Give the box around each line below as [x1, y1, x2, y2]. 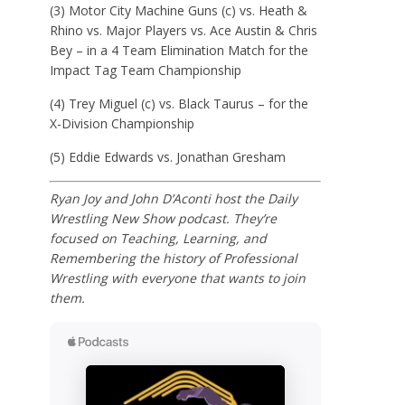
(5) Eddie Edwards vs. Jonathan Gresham [50, 147, 287, 165]
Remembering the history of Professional [50, 249, 298, 267]
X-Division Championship [50, 114, 195, 132]
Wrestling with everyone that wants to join [50, 268, 306, 287]
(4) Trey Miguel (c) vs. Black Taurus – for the [50, 94, 309, 112]
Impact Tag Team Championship [50, 61, 242, 79]
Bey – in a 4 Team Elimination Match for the [50, 41, 309, 59]
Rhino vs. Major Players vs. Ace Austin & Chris [50, 21, 318, 39]
